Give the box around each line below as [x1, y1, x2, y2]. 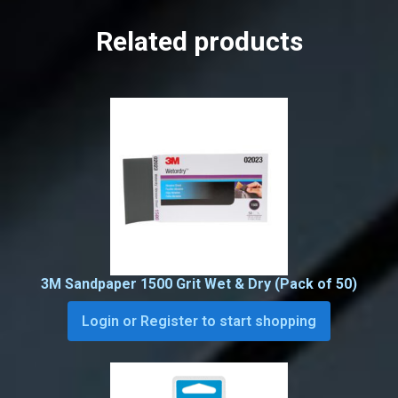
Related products [95, 26, 303, 58]
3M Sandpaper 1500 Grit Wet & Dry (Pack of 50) [41, 275, 357, 293]
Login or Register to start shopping [82, 313, 316, 330]
